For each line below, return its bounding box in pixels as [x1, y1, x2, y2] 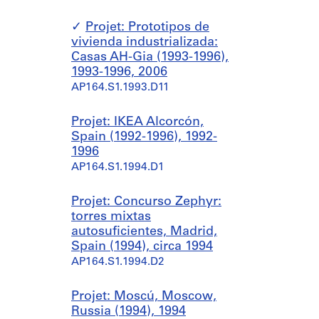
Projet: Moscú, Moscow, [71, 290, 216, 303]
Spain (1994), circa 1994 [71, 240, 213, 253]
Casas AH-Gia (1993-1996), [71, 51, 229, 64]
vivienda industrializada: [71, 36, 218, 49]
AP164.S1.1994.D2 [71, 257, 164, 268]
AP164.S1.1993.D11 [71, 83, 169, 93]
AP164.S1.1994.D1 [71, 162, 164, 173]
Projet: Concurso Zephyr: [71, 195, 221, 209]
